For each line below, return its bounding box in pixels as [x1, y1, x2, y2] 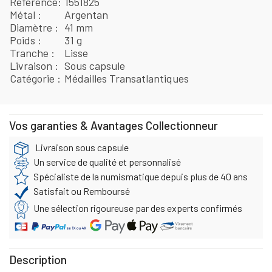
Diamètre [10, 20, 55, 34]
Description [9, 252, 67, 267]
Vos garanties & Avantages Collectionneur [9, 118, 218, 132]
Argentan [64, 7, 109, 21]
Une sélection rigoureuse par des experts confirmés [33, 202, 242, 214]
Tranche [10, 46, 51, 59]
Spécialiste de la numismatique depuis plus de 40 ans [33, 170, 248, 182]
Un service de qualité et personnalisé [33, 155, 181, 168]
